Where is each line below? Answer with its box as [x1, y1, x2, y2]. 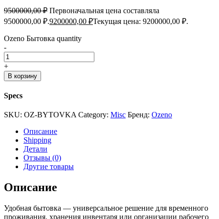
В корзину [8, 72, 37, 80]
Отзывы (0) [23, 153, 61, 162]
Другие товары [23, 162, 74, 171]
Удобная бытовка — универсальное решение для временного [4, 204, 208, 213]
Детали [23, 145, 47, 153]
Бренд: [128, 110, 152, 119]
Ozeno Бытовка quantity [4, 34, 82, 43]
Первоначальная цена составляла [49, 6, 159, 15]
